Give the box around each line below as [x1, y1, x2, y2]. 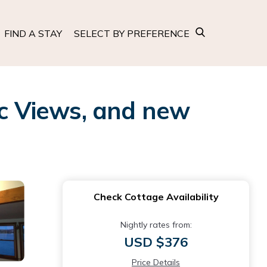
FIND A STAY [4, 27, 62, 39]
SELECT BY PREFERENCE [74, 27, 190, 39]
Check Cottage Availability [93, 191, 219, 203]
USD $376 [124, 234, 188, 250]
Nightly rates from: [120, 219, 192, 230]
